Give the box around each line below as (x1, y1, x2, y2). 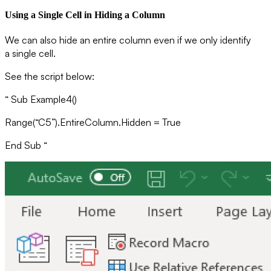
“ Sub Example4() (5, 93, 77, 105)
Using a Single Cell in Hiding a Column (5, 9, 165, 20)
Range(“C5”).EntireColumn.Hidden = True (5, 116, 181, 128)
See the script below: (5, 70, 94, 82)
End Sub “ (5, 139, 47, 151)
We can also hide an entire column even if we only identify (5, 34, 251, 46)
